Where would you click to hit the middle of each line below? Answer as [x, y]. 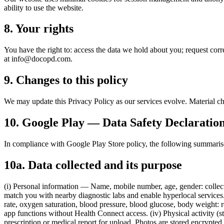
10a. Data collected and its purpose [93, 165]
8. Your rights [39, 29]
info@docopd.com [41, 59]
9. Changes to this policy [66, 80]
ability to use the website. [44, 7]
